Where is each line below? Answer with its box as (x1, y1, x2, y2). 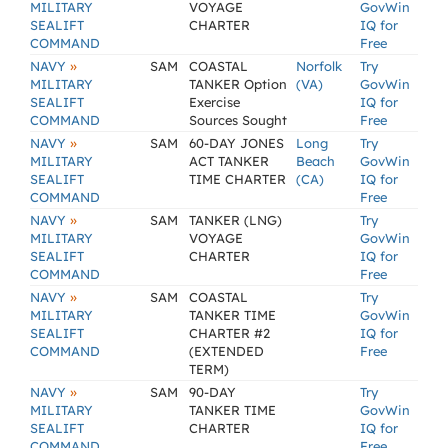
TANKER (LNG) (189, 212, 282, 228)
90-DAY (189, 384, 236, 400)
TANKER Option (189, 76, 287, 92)
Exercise (189, 94, 240, 110)
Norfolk (296, 58, 342, 74)
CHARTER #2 (189, 325, 270, 341)
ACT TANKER (189, 153, 269, 169)
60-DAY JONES (189, 135, 284, 151)
